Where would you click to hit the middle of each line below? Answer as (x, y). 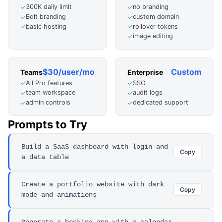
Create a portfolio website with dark (93, 184)
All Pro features (49, 83)
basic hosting (46, 26)
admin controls (48, 102)
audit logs (148, 93)
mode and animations (59, 194)
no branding (151, 7)
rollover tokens (155, 26)
